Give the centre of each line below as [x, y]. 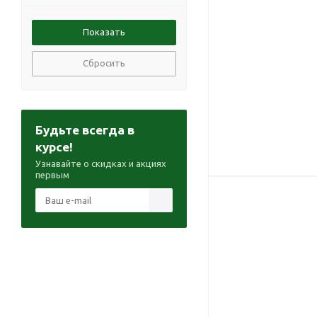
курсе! [54, 147]
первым [52, 175]
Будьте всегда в [85, 130]
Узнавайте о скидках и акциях [101, 163]
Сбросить [104, 63]
